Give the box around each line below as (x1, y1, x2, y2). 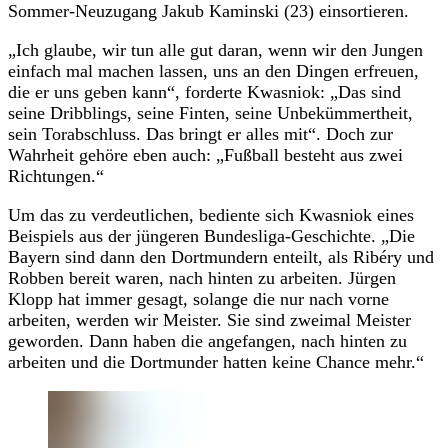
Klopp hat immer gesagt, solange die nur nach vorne (8, 288, 389, 309)
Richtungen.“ (8, 165, 104, 186)
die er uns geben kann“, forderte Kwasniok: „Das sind (8, 81, 401, 102)
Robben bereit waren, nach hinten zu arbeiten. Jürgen (8, 267, 396, 288)
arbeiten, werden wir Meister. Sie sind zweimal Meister (8, 309, 411, 330)
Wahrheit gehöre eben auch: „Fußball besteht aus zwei (8, 144, 403, 165)
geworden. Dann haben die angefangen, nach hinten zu (8, 330, 407, 351)
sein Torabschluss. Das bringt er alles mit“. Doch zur (8, 123, 393, 144)
